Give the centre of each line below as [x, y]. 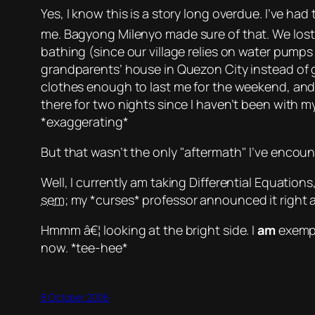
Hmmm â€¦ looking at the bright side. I [149, 230]
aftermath [213, 152]
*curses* [115, 200]
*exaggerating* [85, 122]
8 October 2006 [75, 297]
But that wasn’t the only [110, 152]
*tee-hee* [99, 248]
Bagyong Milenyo [113, 34]
